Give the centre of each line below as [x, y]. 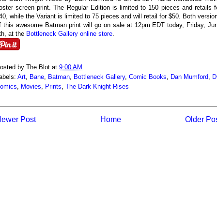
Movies [31, 86]
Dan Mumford [189, 77]
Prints [53, 86]
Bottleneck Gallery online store [69, 34]
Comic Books [148, 77]
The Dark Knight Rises [97, 86]
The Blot [38, 67]
